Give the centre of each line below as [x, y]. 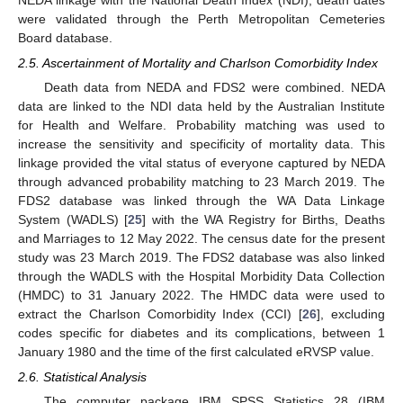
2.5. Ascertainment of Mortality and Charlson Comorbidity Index [198, 63]
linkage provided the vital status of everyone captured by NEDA [201, 163]
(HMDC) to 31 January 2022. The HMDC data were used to [201, 296]
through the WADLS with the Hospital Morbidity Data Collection [201, 277]
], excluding [351, 314]
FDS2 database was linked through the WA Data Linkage [201, 201]
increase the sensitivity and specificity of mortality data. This [201, 144]
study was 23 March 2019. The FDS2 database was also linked [201, 258]
